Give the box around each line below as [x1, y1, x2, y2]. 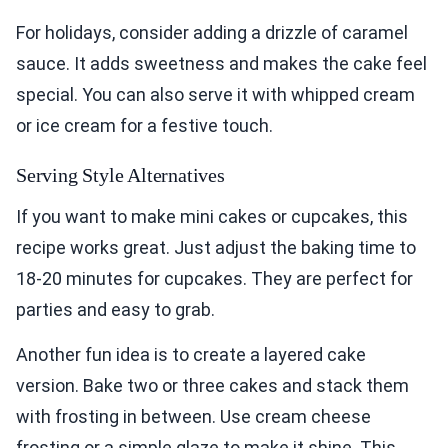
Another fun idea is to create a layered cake [16, 344, 366, 366]
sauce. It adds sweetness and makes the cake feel [16, 53, 427, 75]
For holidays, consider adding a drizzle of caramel [16, 22, 408, 44]
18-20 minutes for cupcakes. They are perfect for [16, 268, 413, 290]
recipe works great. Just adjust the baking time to [16, 237, 416, 259]
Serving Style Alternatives [16, 164, 225, 187]
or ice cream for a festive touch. [16, 115, 273, 137]
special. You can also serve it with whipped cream [16, 84, 415, 106]
